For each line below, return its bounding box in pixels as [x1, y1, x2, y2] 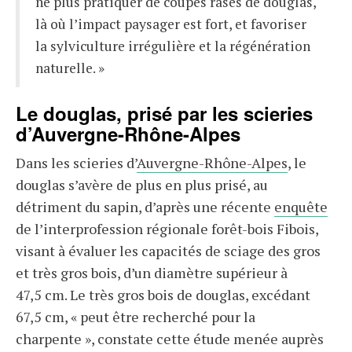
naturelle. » [35, 59, 104, 77]
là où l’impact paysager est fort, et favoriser [35, 15, 306, 33]
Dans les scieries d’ [16, 153, 137, 172]
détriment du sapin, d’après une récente [16, 197, 274, 216]
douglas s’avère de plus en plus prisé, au [16, 175, 268, 194]
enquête [274, 197, 328, 216]
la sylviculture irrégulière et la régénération [35, 37, 310, 55]
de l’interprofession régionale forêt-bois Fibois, [16, 219, 318, 238]
